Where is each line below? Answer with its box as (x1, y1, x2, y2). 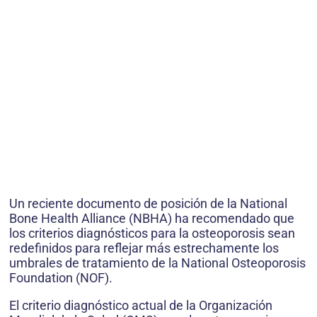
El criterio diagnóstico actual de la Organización (9, 298, 272, 313)
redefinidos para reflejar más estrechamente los (9, 241, 279, 256)
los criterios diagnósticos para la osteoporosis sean (9, 226, 295, 241)
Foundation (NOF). (9, 270, 113, 286)
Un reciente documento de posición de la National (9, 196, 287, 212)
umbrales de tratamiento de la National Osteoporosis (9, 255, 306, 271)
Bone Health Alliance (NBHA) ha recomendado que (9, 211, 294, 226)
